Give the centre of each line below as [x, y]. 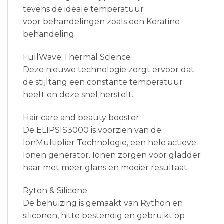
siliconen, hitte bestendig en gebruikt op [104, 215]
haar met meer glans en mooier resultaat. [106, 167]
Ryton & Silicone [55, 190]
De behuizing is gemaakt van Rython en [103, 203]
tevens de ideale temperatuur [83, 9]
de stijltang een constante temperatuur [103, 82]
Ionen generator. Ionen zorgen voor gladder [112, 155]
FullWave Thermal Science [77, 57]
